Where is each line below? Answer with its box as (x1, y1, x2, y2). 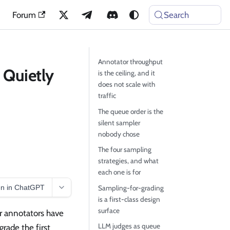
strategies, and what (98, 157, 159, 165)
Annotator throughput (98, 57, 163, 66)
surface (98, 206, 120, 215)
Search (164, 9, 189, 20)
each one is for (98, 168, 141, 176)
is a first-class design (98, 195, 160, 203)
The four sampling (98, 145, 151, 154)
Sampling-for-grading (98, 183, 164, 192)
